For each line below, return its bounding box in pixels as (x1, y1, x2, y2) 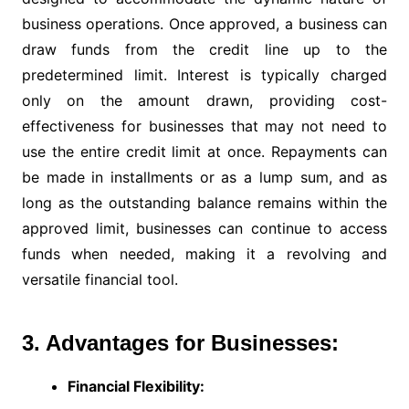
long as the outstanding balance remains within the (21, 194, 388, 213)
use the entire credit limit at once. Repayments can (21, 142, 388, 162)
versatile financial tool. (21, 270, 178, 289)
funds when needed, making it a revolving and (21, 245, 388, 264)
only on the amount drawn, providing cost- (21, 91, 388, 110)
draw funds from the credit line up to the (21, 40, 388, 59)
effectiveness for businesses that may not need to (21, 117, 388, 136)
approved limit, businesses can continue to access (21, 219, 388, 238)
